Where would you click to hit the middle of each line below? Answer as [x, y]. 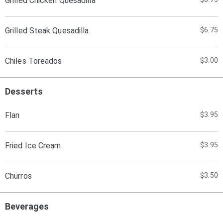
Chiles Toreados [34, 61]
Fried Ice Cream [33, 146]
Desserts [24, 91]
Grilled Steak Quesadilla [47, 31]
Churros [18, 176]
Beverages [27, 206]
